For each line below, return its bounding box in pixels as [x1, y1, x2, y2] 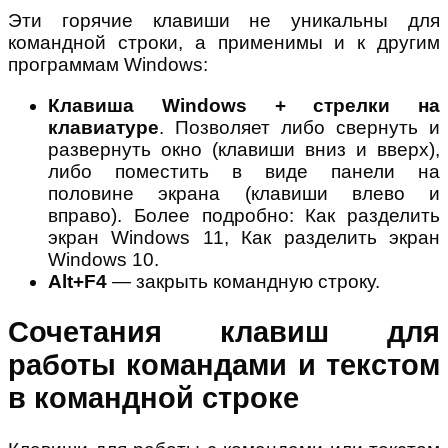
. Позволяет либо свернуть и [159, 116, 440, 138]
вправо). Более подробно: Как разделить [48, 204, 440, 226]
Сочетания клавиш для [8, 316, 440, 349]
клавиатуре [48, 116, 159, 138]
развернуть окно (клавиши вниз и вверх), [48, 138, 440, 160]
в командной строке [8, 382, 299, 415]
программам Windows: [8, 53, 208, 75]
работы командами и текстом [8, 349, 440, 382]
